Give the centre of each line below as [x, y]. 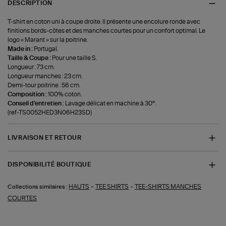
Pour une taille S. [75, 58]
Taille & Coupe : [30, 58]
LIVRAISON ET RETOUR [45, 137]
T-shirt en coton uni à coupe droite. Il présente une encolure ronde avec [104, 22]
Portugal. [46, 49]
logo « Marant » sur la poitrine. [48, 40]
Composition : [28, 95]
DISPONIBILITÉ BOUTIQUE [49, 165]
